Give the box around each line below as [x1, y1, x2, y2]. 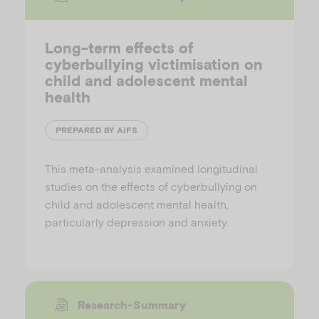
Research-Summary [77, 298, 186, 311]
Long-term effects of [45, 38, 194, 57]
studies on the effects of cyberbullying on [45, 179, 257, 193]
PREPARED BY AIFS [56, 125, 137, 136]
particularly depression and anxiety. [45, 214, 229, 229]
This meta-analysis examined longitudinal [45, 161, 258, 175]
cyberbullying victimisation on [45, 55, 263, 73]
